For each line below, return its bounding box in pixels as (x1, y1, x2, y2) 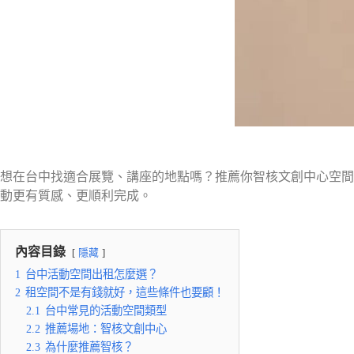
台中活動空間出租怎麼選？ (25, 268, 158, 281)
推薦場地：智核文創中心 (45, 322, 167, 335)
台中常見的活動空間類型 (45, 304, 167, 317)
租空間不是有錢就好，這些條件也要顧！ (25, 286, 224, 299)
